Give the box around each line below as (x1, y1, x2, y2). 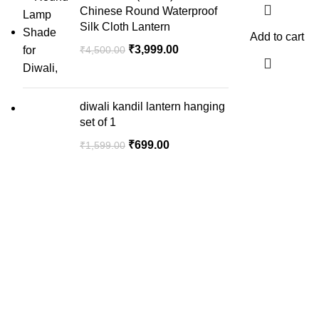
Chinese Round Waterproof (80, 5, 217, 17)
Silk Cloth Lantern (80, 21, 170, 33)
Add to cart (250, 31, 304, 43)
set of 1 (80, 116, 116, 128)
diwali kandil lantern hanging (80, 100, 225, 113)
